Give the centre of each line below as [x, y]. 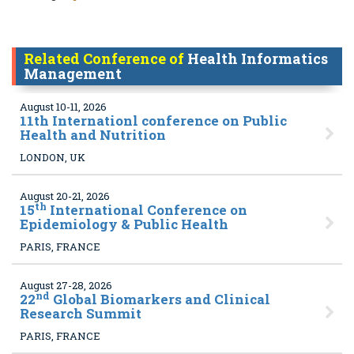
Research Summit [81, 313]
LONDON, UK [53, 157]
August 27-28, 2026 [66, 285]
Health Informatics [258, 58]
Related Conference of [105, 58]
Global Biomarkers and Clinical [160, 299]
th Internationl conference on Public [160, 121]
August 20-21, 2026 [65, 196]
